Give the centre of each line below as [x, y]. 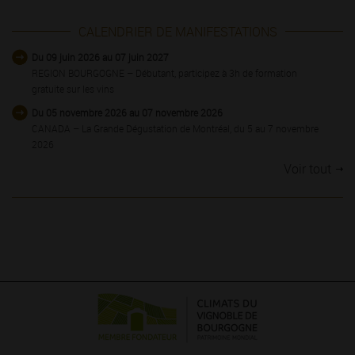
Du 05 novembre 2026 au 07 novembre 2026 [127, 113]
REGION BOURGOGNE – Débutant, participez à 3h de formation [164, 73]
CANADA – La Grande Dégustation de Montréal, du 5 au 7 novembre [175, 129]
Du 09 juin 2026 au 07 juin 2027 [100, 57]
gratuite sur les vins [73, 89]
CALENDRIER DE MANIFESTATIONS [177, 32]
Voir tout [307, 169]
